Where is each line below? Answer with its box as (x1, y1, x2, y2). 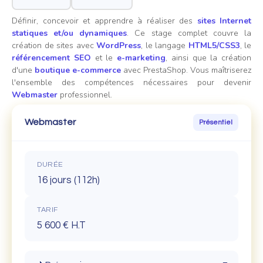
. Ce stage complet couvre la (127, 28, 252, 39)
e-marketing (117, 52, 166, 63)
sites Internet (197, 15, 251, 26)
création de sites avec (12, 40, 96, 51)
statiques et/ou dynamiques (12, 28, 127, 39)
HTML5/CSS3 (188, 40, 240, 51)
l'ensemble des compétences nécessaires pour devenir (12, 77, 251, 88)
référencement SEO (12, 52, 91, 63)
